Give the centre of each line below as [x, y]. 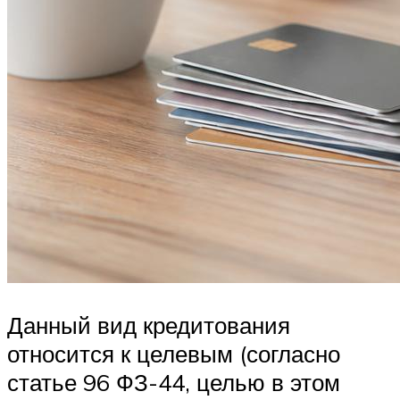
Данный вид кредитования [149, 325]
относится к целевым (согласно [174, 354]
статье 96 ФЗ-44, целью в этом [174, 383]
